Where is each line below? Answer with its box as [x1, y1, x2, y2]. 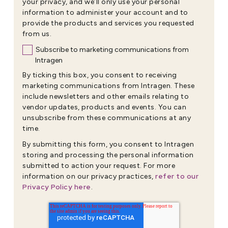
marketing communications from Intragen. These [22, 81, 195, 90]
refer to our [155, 171, 198, 181]
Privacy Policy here [22, 182, 91, 191]
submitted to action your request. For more [22, 161, 175, 170]
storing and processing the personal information [22, 150, 194, 159]
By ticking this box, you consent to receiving [22, 70, 177, 79]
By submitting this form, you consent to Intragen [22, 139, 194, 149]
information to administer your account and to [22, 8, 188, 17]
